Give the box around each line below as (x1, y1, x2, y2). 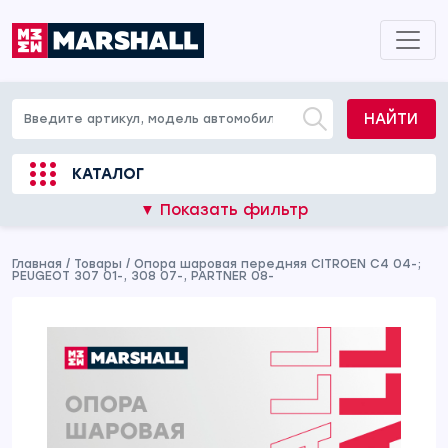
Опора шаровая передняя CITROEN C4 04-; (134, 257, 421, 271)
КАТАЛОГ (72, 165, 144, 183)
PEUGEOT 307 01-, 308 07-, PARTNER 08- (12, 269, 274, 283)
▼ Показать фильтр (140, 201, 308, 219)
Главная (12, 257, 62, 271)
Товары (74, 257, 122, 271)
